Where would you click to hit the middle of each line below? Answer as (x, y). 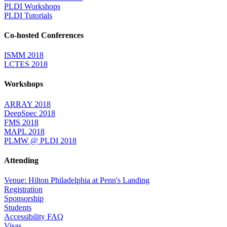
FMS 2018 (21, 122)
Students (18, 208)
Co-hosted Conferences (44, 35)
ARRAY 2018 (27, 104)
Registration (23, 190)
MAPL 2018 (24, 131)
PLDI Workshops (32, 6)
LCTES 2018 (26, 64)
